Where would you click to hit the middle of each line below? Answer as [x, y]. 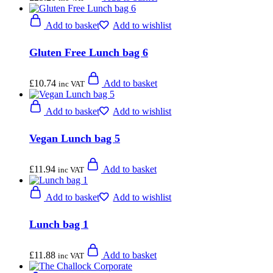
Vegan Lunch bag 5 [75, 138]
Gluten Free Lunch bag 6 [89, 53]
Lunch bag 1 [59, 224]
